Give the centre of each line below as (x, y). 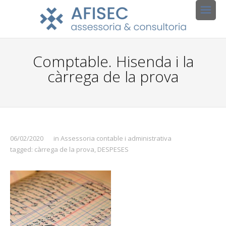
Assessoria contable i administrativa (116, 138)
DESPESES (113, 149)
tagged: (22, 149)
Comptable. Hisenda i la (113, 61)
